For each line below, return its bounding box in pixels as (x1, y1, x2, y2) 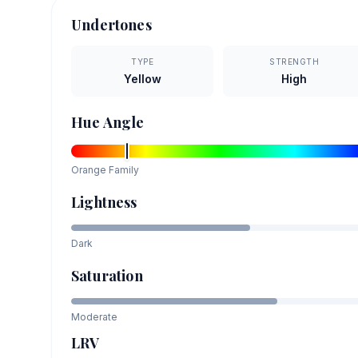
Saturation (71, 265, 143, 285)
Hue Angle (71, 112, 145, 132)
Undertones (71, 14, 152, 34)
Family (106, 163, 139, 176)
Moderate (71, 310, 117, 323)
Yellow (123, 71, 161, 86)
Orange (71, 163, 106, 176)
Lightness (71, 192, 137, 212)
